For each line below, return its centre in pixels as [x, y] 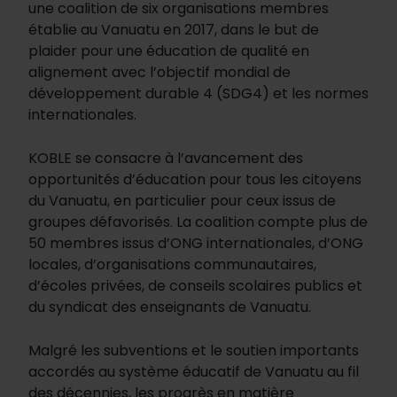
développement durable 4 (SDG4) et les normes [198, 94]
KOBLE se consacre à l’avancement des [166, 159]
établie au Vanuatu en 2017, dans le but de [174, 30]
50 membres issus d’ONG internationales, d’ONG [196, 244]
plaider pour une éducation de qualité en [169, 51]
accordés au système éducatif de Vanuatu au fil [194, 372]
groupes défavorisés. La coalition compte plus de [198, 222]
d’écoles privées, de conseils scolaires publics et [195, 286]
